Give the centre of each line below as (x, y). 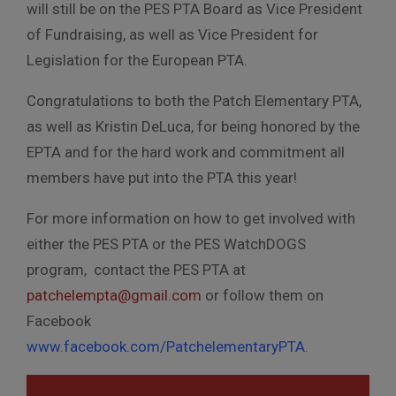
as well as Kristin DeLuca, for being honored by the (193, 126)
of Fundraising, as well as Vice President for (172, 34)
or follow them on (263, 295)
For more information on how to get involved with (191, 218)
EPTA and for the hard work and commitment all (186, 152)
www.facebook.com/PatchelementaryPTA (166, 346)
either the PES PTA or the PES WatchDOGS (166, 244)
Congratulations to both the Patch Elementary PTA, (194, 100)
